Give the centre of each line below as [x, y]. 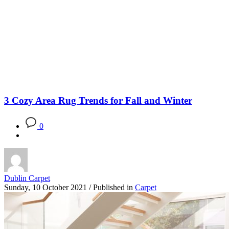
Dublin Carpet [27, 178]
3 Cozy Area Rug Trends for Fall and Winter [98, 100]
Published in [113, 187]
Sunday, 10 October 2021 [45, 187]
